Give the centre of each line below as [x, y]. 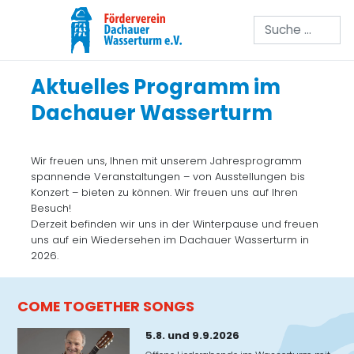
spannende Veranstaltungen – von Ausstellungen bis [168, 177]
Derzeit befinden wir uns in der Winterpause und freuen [175, 224]
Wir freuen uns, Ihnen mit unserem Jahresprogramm [167, 161]
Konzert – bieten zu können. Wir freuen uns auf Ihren [165, 193]
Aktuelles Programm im [156, 87]
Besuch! [51, 209]
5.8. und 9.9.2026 [192, 335]
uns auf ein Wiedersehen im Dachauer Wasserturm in [170, 240]
